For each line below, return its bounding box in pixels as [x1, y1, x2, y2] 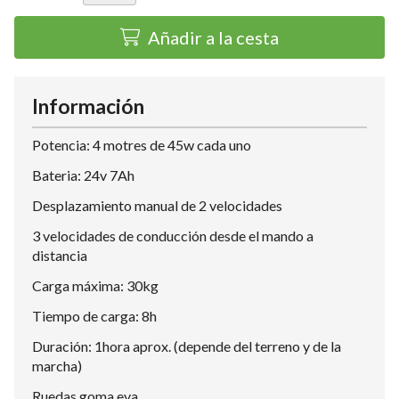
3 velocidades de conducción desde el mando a [32, 227, 313, 244]
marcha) [32, 357, 82, 374]
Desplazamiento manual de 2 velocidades [32, 197, 282, 214]
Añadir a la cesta [148, 27, 279, 48]
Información [32, 94, 144, 118]
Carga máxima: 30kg [32, 277, 159, 294]
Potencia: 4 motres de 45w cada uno [32, 136, 251, 153]
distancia [32, 247, 87, 264]
